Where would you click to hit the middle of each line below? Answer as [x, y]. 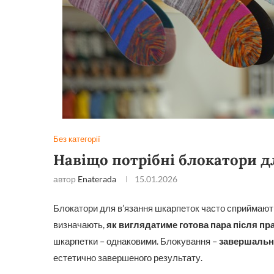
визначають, [80, 224]
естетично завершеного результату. [128, 257]
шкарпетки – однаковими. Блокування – [136, 241]
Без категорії [77, 139]
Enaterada [97, 179]
